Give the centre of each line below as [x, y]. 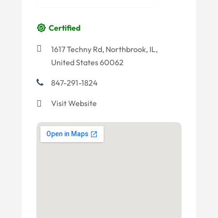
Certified [64, 27]
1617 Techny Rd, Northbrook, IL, [104, 49]
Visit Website [74, 103]
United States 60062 [87, 62]
